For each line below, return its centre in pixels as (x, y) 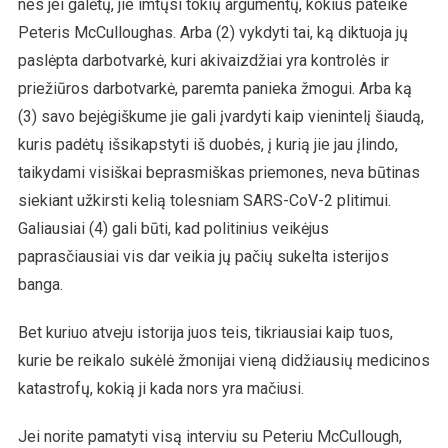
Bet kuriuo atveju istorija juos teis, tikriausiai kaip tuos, (205, 332)
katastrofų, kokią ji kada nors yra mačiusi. (160, 388)
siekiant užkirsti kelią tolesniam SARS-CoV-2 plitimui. (204, 200)
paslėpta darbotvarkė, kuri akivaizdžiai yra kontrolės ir (203, 60)
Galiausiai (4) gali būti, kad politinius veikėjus (173, 228)
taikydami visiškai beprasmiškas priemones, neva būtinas (218, 172)
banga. (40, 284)
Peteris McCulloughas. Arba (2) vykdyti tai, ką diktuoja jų (212, 32)
